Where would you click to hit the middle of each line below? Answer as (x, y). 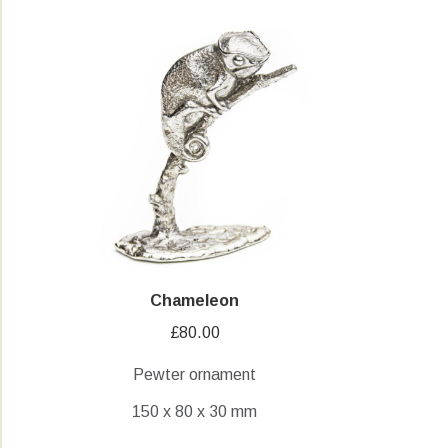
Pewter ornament (195, 374)
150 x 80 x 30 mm (195, 411)
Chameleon (195, 300)
